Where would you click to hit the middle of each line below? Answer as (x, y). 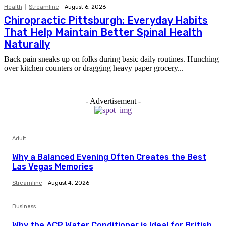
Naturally (27, 44)
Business (24, 206)
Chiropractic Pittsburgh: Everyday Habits (106, 20)
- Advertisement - (113, 101)
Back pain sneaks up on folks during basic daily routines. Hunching (111, 59)
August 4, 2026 (69, 183)
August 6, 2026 (85, 7)
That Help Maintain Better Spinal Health (103, 32)
